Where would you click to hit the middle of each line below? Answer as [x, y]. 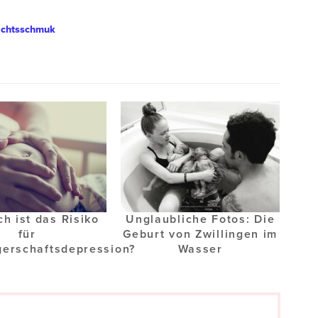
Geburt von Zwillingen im [201, 234]
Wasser [200, 249]
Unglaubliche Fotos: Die [201, 219]
